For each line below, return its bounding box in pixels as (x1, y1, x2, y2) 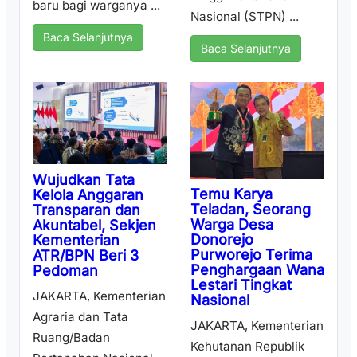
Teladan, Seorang (190, 201, 311, 218)
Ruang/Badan (33, 329, 110, 345)
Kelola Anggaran (33, 186, 143, 203)
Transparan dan (33, 201, 140, 218)
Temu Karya (190, 186, 273, 203)
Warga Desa (190, 216, 273, 233)
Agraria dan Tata (33, 308, 128, 324)
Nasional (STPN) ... (190, 8, 299, 24)
